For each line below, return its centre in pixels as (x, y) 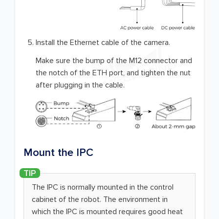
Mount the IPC (58, 153)
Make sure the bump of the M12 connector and (114, 60)
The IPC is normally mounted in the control (103, 187)
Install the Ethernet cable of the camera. (103, 42)
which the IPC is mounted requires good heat (107, 212)
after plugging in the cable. (80, 85)
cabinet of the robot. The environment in (100, 200)
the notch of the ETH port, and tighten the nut (113, 73)
